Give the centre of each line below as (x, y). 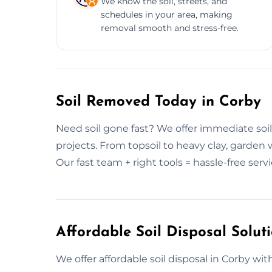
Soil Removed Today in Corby (158, 102)
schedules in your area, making (167, 14)
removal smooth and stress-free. (170, 28)
